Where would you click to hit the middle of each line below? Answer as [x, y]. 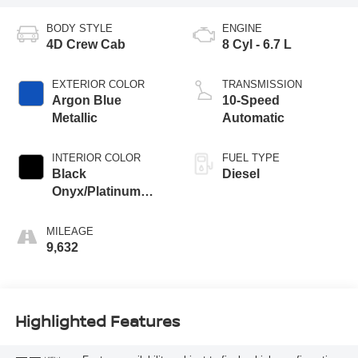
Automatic [253, 118]
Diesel [241, 174]
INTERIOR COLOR [96, 158]
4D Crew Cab [86, 45]
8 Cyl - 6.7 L [257, 45]
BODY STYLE [79, 29]
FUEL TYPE [251, 158]
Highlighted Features [97, 320]
